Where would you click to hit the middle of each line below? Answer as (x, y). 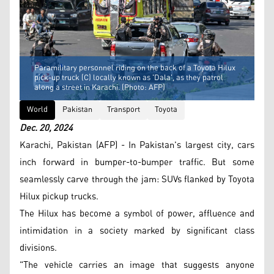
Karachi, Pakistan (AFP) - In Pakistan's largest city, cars (137, 145)
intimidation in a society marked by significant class (137, 231)
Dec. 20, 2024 (46, 128)
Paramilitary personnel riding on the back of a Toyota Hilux (135, 68)
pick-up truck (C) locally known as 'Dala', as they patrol (129, 78)
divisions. (38, 248)
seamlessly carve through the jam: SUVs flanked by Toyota (137, 179)
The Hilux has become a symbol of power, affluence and (137, 213)
